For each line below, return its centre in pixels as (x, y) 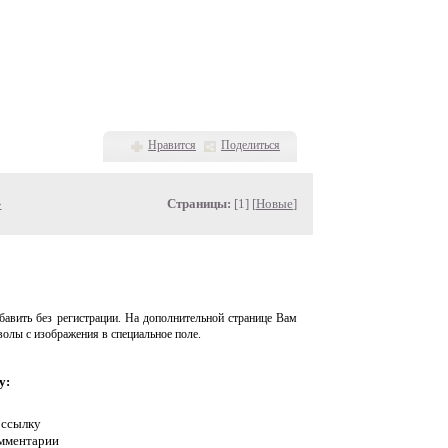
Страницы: (199, 203)
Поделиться (250, 145)
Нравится (172, 145)
